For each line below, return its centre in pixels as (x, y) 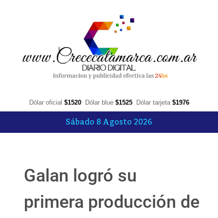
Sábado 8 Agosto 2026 (109, 122)
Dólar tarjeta (154, 103)
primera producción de (112, 202)
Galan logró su (80, 176)
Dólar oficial (46, 103)
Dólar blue (100, 103)
